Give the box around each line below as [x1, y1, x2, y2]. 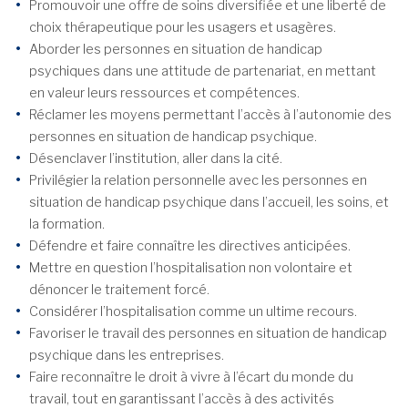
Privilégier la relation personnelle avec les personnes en [29, 172, 367, 189]
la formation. [29, 216, 105, 233]
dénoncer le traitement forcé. [29, 281, 209, 299]
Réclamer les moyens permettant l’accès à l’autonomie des [29, 107, 392, 124]
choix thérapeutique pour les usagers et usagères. [29, 19, 336, 36]
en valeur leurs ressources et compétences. [29, 85, 300, 102]
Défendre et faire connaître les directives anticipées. [29, 238, 351, 255]
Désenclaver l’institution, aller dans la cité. [29, 150, 282, 168]
